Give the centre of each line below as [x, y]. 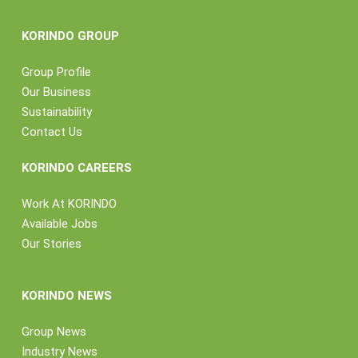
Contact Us [52, 132]
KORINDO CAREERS [76, 168]
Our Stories [51, 244]
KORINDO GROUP [70, 36]
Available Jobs [59, 224]
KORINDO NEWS [66, 296]
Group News [54, 332]
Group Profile [56, 72]
